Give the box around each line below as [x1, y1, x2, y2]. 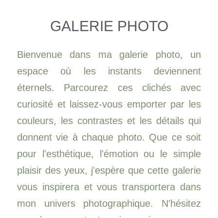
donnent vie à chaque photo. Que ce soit [17, 132, 201, 143]
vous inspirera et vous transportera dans [17, 182, 201, 192]
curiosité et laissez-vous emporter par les [17, 99, 201, 109]
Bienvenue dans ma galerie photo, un [17, 49, 201, 60]
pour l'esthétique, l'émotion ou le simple [17, 148, 201, 159]
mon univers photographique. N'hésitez [17, 198, 201, 209]
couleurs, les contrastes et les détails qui [17, 115, 201, 126]
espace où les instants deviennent [17, 66, 201, 76]
